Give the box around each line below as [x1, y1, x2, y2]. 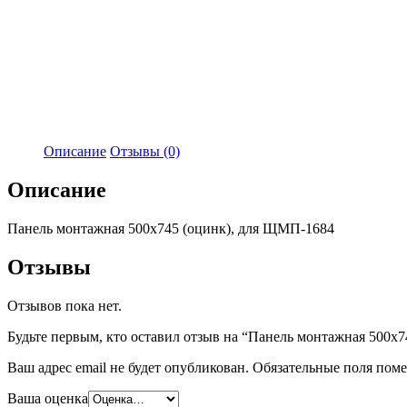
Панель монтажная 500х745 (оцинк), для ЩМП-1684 [7, 220, 334, 236]
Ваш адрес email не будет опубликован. [7, 359, 249, 375]
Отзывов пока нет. [7, 297, 122, 313]
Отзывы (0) [110, 143, 180, 159]
